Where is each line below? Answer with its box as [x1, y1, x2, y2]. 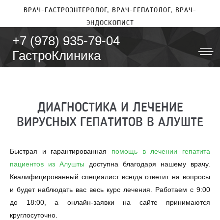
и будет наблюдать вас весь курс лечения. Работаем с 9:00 [10, 186, 210, 193]
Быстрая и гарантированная [10, 147, 111, 155]
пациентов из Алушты [10, 160, 84, 168]
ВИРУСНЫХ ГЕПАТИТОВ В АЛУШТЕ [17, 116, 203, 129]
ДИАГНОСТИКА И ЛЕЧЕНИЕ [37, 102, 183, 114]
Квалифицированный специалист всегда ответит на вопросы [10, 173, 210, 181]
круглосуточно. [10, 211, 57, 219]
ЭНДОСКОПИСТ [86, 20, 134, 27]
